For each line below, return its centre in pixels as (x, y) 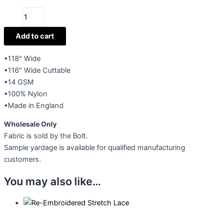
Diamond (18, 13)
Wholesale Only (30, 124)
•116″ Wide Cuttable (37, 70)
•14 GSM (19, 82)
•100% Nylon (26, 94)
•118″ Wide (22, 58)
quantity (17, 36)
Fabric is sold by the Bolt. (46, 136)
